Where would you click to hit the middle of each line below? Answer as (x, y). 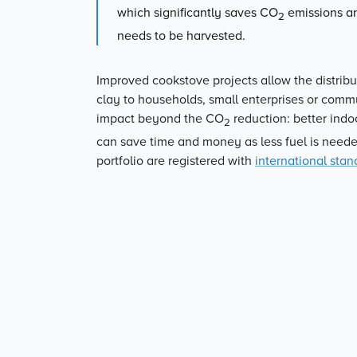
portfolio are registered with (176, 161)
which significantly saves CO (198, 13)
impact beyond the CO (160, 119)
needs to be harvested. (181, 36)
